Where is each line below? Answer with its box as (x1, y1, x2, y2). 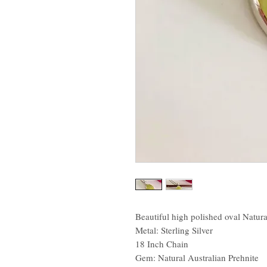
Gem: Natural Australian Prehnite (135, 252, 259, 263)
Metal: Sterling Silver (135, 224, 213, 236)
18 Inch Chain (135, 238, 191, 250)
